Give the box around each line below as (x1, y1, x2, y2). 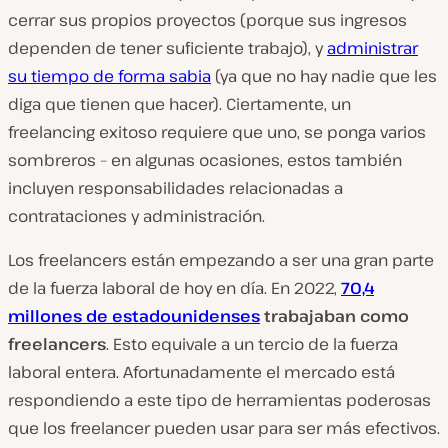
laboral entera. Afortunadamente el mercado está (8, 361, 395, 383)
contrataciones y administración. (8, 205, 265, 227)
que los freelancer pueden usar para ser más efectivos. (8, 417, 440, 439)
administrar (327, 37, 418, 59)
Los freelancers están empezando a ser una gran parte (8, 249, 434, 271)
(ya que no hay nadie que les (211, 65, 437, 87)
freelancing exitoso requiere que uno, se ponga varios (8, 121, 426, 143)
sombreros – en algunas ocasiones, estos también (8, 149, 402, 171)
